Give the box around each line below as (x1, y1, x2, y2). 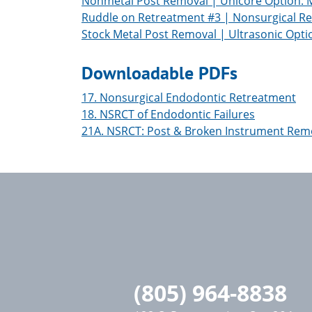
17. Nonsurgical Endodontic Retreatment (81, 89, 296, 105)
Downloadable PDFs (81, 61, 237, 84)
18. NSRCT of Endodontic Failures (81, 106, 255, 122)
